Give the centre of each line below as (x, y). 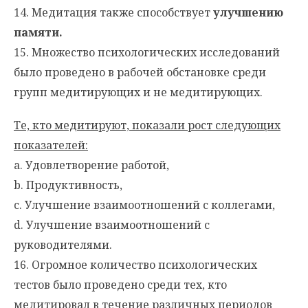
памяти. (38, 33)
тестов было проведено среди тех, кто (120, 284)
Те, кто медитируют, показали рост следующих (147, 125)
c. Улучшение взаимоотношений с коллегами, (144, 205)
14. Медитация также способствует (113, 13)
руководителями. (63, 244)
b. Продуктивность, (68, 185)
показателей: (51, 145)
